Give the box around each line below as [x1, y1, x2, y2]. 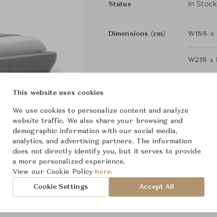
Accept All [139, 183, 174, 190]
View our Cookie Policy [13, 169, 95, 175]
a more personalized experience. [13, 158, 125, 165]
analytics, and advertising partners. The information [13, 138, 192, 145]
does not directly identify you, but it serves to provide [13, 148, 201, 155]
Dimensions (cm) [108, 30, 166, 37]
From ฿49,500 [108, 95, 159, 103]
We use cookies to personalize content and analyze [13, 108, 188, 114]
